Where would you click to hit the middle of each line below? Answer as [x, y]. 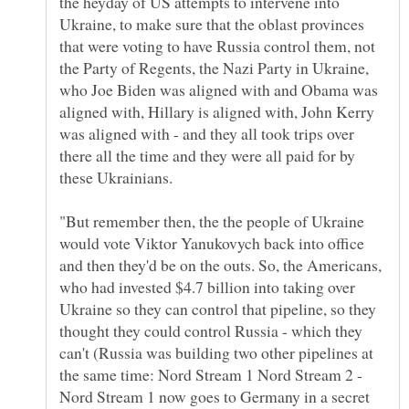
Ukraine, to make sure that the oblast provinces [212, 24]
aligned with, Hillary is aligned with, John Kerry [217, 112]
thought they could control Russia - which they [211, 331]
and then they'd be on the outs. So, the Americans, [220, 265]
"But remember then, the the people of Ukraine [212, 221]
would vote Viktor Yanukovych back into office [212, 243]
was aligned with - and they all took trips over [207, 134]
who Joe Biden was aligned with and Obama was [219, 90]
